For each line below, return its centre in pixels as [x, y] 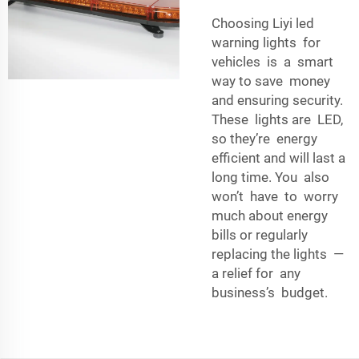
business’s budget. [270, 292]
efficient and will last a [280, 157]
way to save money [271, 81]
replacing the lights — [278, 254]
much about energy [271, 215]
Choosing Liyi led [263, 23]
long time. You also [272, 177]
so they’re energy [266, 138]
